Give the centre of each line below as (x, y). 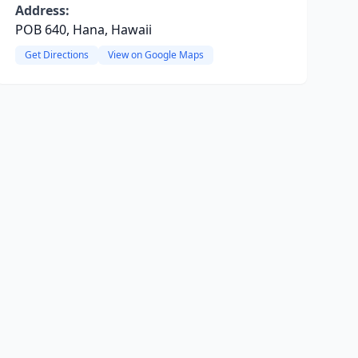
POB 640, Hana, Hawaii (83, 30)
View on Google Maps (155, 55)
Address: (42, 10)
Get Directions (56, 55)
